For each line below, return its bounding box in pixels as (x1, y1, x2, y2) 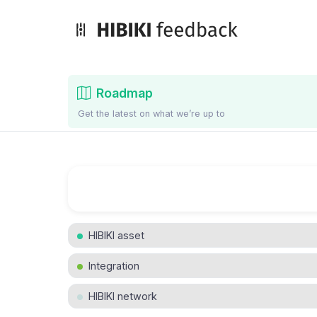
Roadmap (96, 86, 154, 101)
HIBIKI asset (88, 229, 144, 242)
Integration (88, 260, 139, 272)
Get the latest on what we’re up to (78, 108, 226, 120)
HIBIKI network (88, 290, 157, 303)
